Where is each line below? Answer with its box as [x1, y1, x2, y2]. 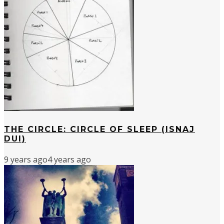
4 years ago [47, 153, 91, 165]
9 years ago [4, 153, 47, 165]
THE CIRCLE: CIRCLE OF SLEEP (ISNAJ [4, 124, 195, 134]
